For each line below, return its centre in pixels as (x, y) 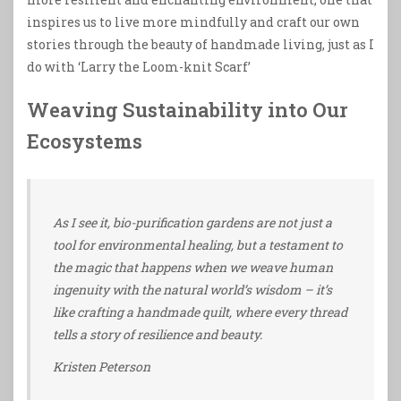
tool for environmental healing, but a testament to (198, 245)
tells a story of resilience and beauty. (158, 335)
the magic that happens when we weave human (193, 268)
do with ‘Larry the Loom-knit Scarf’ (139, 67)
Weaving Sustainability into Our (188, 110)
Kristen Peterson (102, 367)
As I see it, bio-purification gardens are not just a (192, 223)
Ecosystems (85, 141)
